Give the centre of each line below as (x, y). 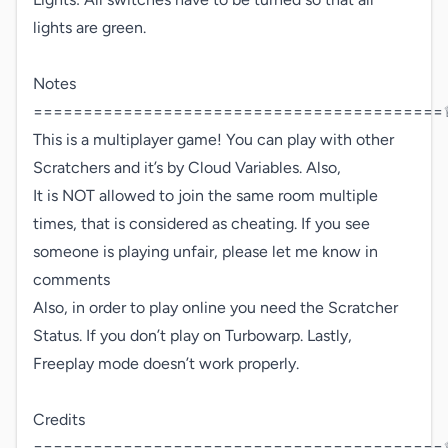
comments (71, 279)
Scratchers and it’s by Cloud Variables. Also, (187, 167)
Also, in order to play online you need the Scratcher (215, 307)
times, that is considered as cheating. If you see (201, 223)
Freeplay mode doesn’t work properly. (166, 363)
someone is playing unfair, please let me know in (205, 251)
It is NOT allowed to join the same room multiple (205, 195)
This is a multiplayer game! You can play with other (215, 139)
